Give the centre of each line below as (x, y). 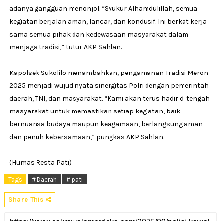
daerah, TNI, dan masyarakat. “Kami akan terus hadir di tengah (109, 99)
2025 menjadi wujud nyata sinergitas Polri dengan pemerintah (109, 86)
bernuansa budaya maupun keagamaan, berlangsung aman (106, 124)
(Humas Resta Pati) (40, 163)
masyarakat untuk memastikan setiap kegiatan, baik (94, 111)
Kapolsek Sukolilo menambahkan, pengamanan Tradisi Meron (109, 73)
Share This (27, 200)
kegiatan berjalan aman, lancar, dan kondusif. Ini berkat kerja (108, 22)
